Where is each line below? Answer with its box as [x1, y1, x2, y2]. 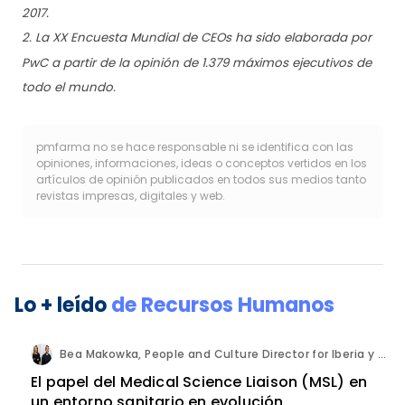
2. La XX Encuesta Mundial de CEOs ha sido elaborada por [22, 29, 372, 47]
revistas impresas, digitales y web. [36, 188, 225, 204]
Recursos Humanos [141, 291, 334, 320]
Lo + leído [14, 291, 111, 320]
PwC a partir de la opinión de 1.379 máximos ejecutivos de [22, 53, 372, 71]
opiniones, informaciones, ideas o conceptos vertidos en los [36, 155, 367, 172]
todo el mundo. [22, 79, 116, 97]
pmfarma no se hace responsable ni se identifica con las [36, 139, 353, 155]
